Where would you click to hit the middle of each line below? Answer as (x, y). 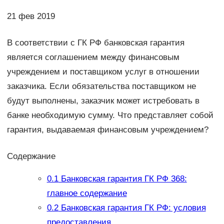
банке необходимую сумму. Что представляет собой (110, 115)
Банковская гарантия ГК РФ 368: (122, 179)
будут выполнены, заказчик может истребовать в (103, 100)
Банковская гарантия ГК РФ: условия (132, 208)
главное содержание (87, 193)
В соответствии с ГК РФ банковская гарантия (95, 42)
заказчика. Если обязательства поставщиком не (101, 86)
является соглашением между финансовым (93, 57)
